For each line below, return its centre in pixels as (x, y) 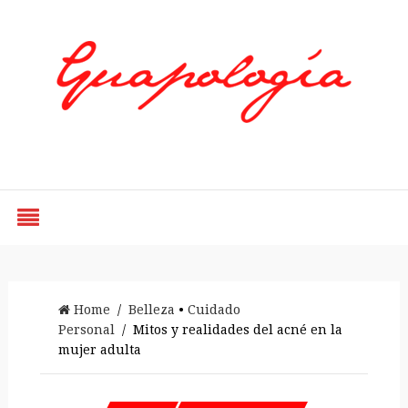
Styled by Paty (204, 143)
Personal (86, 330)
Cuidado (214, 310)
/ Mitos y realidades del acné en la (228, 330)
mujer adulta (99, 350)
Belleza (151, 310)
